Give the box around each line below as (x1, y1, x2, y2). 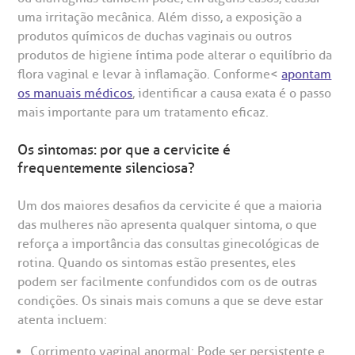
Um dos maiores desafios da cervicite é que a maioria (17, 197, 323, 214)
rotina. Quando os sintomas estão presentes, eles (17, 254, 296, 271)
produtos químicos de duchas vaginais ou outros (17, 28, 292, 44)
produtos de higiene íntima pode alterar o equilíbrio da (17, 47, 333, 63)
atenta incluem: (17, 311, 108, 328)
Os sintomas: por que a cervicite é (17, 140, 231, 158)
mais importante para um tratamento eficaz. (17, 104, 269, 120)
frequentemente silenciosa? (17, 158, 196, 177)
